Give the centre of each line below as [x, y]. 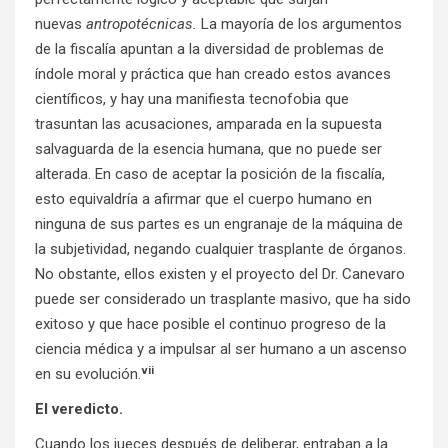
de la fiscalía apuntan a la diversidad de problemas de [209, 49]
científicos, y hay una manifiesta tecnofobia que [192, 99]
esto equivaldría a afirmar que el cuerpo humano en [203, 199]
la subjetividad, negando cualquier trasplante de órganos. [220, 249]
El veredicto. [79, 409]
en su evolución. [88, 374]
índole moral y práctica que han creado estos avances [213, 74]
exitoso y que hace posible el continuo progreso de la [210, 324]
